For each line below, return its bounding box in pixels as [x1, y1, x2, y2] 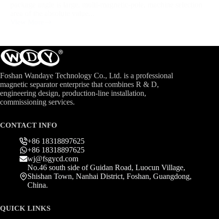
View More [10, 18, 44, 26]
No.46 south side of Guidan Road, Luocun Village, [27, 163, 185, 172]
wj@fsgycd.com [27, 154, 78, 163]
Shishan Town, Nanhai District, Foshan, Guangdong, [27, 172, 192, 180]
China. [27, 180, 48, 189]
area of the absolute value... [10, 9, 94, 18]
